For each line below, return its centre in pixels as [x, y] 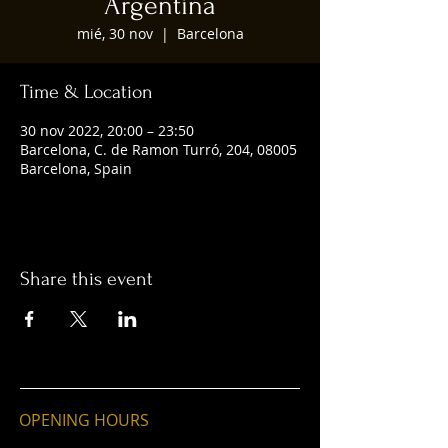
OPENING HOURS [84, 420]
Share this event [86, 279]
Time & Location [86, 92]
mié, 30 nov [114, 33]
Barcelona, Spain [76, 168]
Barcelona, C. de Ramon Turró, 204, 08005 [158, 149]
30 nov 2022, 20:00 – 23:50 [107, 130]
